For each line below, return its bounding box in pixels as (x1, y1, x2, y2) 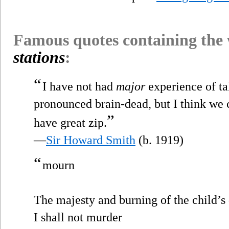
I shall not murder (34, 210, 122, 224)
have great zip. (34, 116, 107, 129)
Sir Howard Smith (46, 133, 135, 147)
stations (13, 48, 65, 66)
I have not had (42, 79, 116, 93)
